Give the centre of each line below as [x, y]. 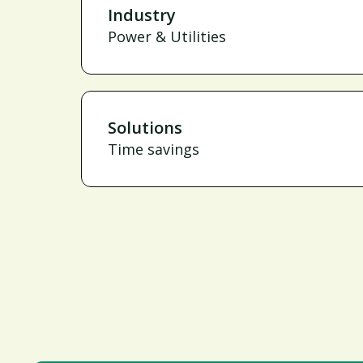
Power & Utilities [167, 36]
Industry [142, 15]
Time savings [154, 149]
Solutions [145, 128]
